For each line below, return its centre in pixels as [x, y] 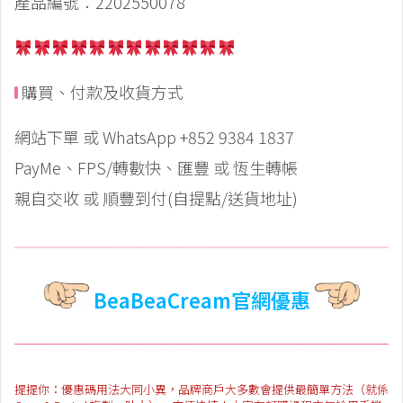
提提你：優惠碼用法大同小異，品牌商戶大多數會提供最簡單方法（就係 [201, 389]
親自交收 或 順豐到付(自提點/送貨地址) [156, 198]
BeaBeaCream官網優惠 [201, 299]
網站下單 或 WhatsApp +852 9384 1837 [154, 137]
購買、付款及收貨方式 [101, 92]
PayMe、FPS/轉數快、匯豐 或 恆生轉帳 [156, 168]
